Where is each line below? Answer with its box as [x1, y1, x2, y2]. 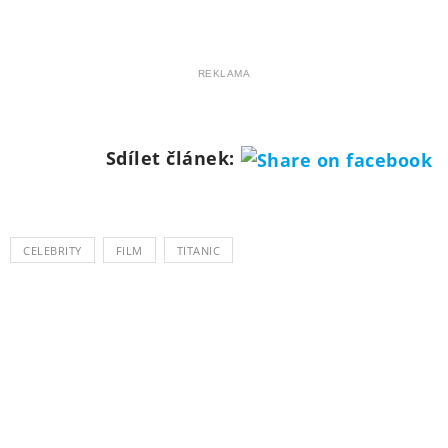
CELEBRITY [23, 243, 82, 258]
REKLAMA [197, 68, 251, 79]
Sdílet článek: [105, 145, 235, 170]
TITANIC [176, 243, 220, 258]
